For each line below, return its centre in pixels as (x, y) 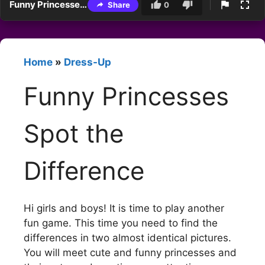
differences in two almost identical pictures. (127, 237)
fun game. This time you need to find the (121, 223)
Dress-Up (88, 62)
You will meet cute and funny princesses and (130, 252)
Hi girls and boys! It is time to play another (124, 208)
